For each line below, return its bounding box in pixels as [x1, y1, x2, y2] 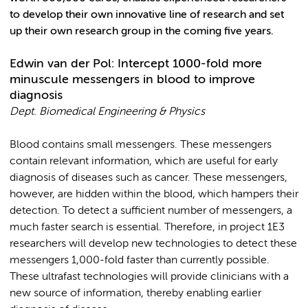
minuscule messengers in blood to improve [10, 74, 255, 86]
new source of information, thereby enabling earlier [10, 288, 261, 299]
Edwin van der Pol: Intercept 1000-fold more [10, 58, 262, 70]
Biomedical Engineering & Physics [39, 107, 205, 118]
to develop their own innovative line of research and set [10, 10, 284, 21]
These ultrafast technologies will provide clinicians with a [10, 272, 289, 283]
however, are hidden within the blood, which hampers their [10, 189, 298, 200]
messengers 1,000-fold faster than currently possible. [10, 255, 269, 266]
